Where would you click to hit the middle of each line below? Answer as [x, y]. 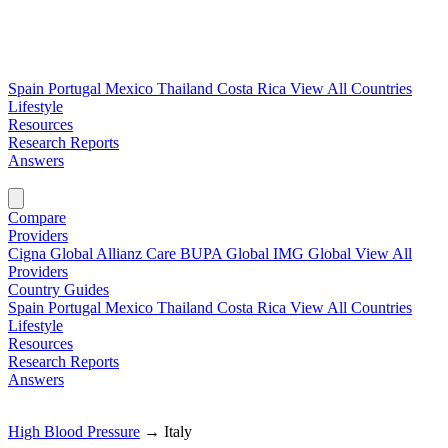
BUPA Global [226, 253]
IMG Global [314, 253]
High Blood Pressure [74, 431]
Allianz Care [138, 253]
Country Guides [58, 289]
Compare [37, 217]
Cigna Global [52, 253]
